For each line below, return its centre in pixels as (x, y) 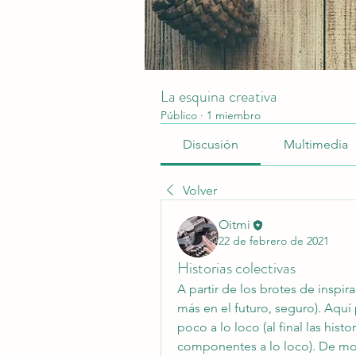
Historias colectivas (236, 268)
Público (179, 115)
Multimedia (315, 144)
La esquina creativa (219, 97)
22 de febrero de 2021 (274, 241)
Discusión (211, 144)
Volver (200, 190)
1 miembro (234, 115)
